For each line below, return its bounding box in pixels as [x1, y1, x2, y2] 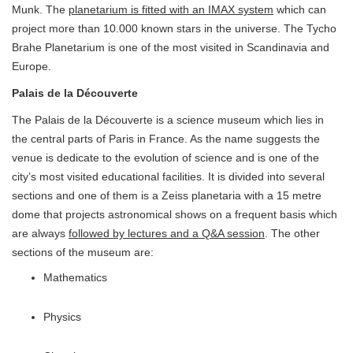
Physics [43, 310, 81, 324]
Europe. [12, 60, 51, 73]
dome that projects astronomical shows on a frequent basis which [12, 208, 337, 221]
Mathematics [43, 271, 107, 284]
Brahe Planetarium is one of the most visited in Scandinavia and [12, 41, 329, 54]
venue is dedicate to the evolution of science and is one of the [12, 151, 319, 165]
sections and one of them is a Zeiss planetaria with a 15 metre [12, 189, 321, 203]
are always [12, 227, 69, 240]
